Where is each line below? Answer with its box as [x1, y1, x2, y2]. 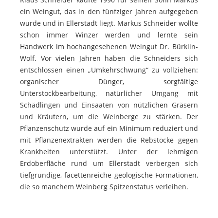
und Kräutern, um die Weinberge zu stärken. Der [20, 112, 198, 122]
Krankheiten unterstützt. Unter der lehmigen [20, 147, 198, 157]
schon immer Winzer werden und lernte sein [20, 30, 198, 40]
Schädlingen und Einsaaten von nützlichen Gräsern [20, 100, 198, 110]
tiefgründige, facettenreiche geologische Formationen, [20, 170, 198, 180]
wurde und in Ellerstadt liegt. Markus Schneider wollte [20, 18, 198, 28]
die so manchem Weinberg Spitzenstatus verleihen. [20, 182, 188, 192]
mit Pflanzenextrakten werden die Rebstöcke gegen [20, 135, 198, 145]
